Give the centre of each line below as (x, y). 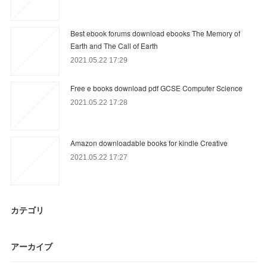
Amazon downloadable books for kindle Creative (149, 142)
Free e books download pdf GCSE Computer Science (157, 88)
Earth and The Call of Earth (114, 45)
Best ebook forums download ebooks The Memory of (156, 33)
